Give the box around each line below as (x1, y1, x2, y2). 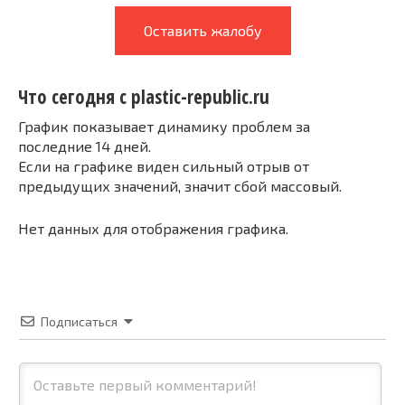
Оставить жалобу (143, 22, 262, 39)
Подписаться (41, 313, 118, 329)
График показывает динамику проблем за (18, 117, 310, 135)
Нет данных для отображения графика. (18, 219, 288, 237)
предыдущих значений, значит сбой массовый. (18, 176, 342, 194)
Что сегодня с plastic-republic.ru (18, 84, 269, 110)
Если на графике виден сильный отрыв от (18, 156, 309, 174)
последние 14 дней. (18, 137, 151, 155)
